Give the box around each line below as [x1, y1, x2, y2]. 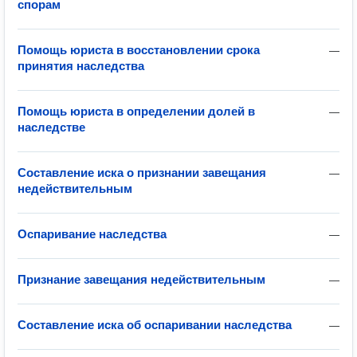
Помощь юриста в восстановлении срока [18, 43, 260, 57]
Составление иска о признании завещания [18, 166, 266, 179]
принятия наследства [18, 59, 144, 73]
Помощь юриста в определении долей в [18, 104, 255, 118]
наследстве [18, 120, 85, 134]
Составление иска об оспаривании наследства [18, 318, 292, 331]
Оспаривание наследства [18, 227, 167, 241]
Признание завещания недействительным [18, 273, 265, 286]
